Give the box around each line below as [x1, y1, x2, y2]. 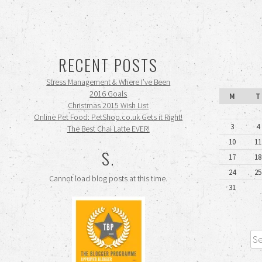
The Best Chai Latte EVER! [67, 123, 150, 134]
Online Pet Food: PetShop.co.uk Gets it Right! [34, 112, 183, 122]
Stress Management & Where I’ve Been [46, 77, 171, 87]
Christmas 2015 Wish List [68, 100, 149, 111]
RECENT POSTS [58, 53, 158, 77]
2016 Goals [89, 88, 127, 99]
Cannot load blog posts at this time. [49, 173, 168, 184]
